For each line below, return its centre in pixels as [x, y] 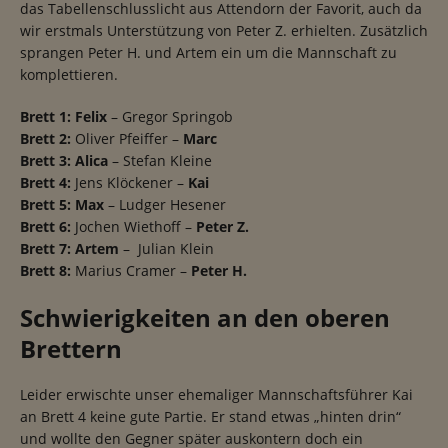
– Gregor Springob [170, 117]
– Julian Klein [166, 249]
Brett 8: [45, 271]
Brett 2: [45, 139]
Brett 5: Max [62, 205]
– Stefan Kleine [160, 161]
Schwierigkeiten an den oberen [205, 318]
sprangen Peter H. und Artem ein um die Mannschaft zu [208, 53]
